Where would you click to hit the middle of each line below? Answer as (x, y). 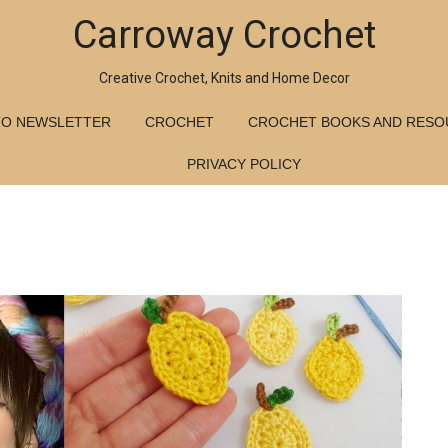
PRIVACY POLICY (244, 164)
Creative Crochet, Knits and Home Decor (224, 78)
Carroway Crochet (224, 35)
